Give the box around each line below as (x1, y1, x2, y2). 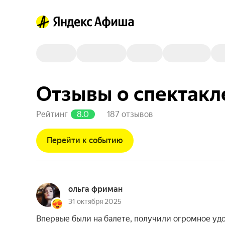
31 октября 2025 (68, 197, 122, 205)
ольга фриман (68, 184, 123, 194)
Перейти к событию (47, 136, 123, 145)
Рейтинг (36, 109, 68, 119)
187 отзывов (107, 109, 153, 119)
